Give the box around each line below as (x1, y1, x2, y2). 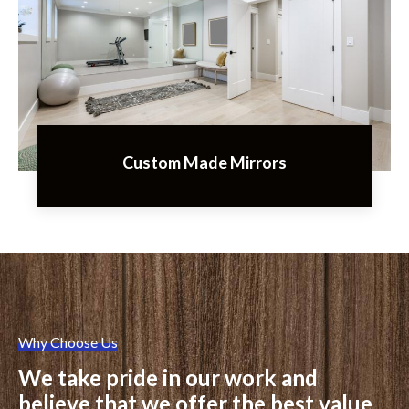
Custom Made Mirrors (122, 152, 287, 173)
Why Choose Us (18, 332, 118, 351)
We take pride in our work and (18, 363, 318, 391)
